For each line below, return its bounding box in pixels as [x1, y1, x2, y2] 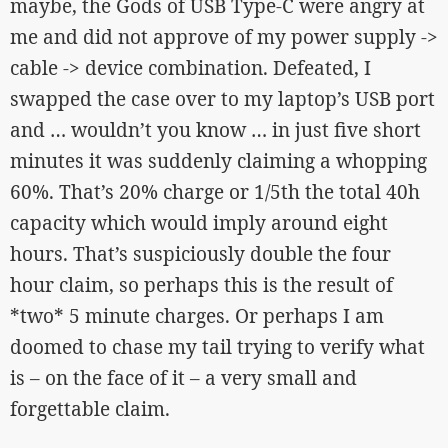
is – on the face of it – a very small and [10, 364, 357, 391]
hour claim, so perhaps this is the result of [10, 271, 393, 298]
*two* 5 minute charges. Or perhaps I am [10, 302, 384, 329]
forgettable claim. [10, 395, 170, 422]
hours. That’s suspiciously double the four [10, 240, 391, 267]
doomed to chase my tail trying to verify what [10, 333, 425, 360]
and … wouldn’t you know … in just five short [10, 116, 421, 143]
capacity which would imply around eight [10, 209, 388, 236]
